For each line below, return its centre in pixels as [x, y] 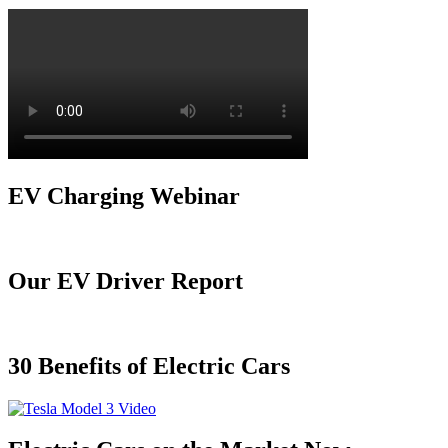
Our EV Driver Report [125, 280]
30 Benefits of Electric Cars [149, 365]
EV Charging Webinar [124, 195]
